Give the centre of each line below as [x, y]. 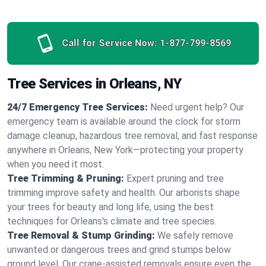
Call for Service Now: [109, 43]
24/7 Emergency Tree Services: [77, 107]
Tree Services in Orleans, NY [94, 84]
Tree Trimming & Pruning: [66, 178]
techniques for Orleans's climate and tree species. [112, 221]
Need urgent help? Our [197, 107]
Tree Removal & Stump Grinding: [81, 235]
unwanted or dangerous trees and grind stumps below [119, 250]
